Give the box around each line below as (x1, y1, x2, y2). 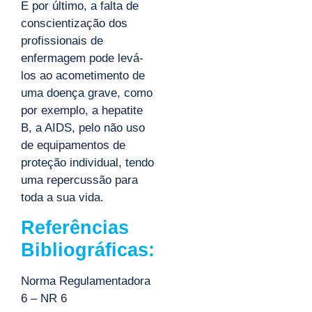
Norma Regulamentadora (21, 274, 150, 288)
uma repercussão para (21, 173, 138, 187)
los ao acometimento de (21, 69, 145, 83)
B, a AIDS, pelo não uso (21, 121, 145, 135)
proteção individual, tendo (21, 156, 154, 170)
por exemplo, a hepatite (21, 104, 143, 118)
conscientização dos (21, 17, 127, 31)
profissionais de (21, 34, 103, 48)
